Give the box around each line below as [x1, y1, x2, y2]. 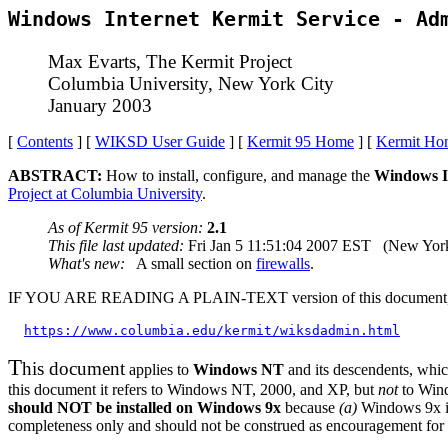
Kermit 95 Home [247, 132, 354, 150]
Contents [17, 132, 73, 150]
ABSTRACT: [8, 166, 102, 184]
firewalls [256, 254, 310, 272]
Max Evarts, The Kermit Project [48, 50, 292, 72]
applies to [125, 360, 193, 378]
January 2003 [48, 94, 152, 116]
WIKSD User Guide [95, 132, 225, 150]
